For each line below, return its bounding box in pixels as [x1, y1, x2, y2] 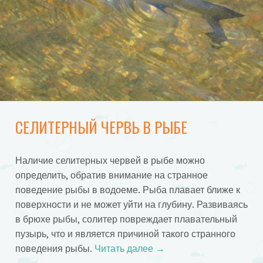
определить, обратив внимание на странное [15, 170, 208, 180]
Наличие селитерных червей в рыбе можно [15, 155, 205, 166]
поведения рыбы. [15, 243, 95, 254]
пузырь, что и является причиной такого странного [15, 228, 235, 239]
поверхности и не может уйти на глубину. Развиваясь [15, 199, 248, 210]
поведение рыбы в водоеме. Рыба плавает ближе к [15, 184, 240, 195]
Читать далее [94, 243, 156, 254]
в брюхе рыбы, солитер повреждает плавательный [15, 214, 237, 224]
